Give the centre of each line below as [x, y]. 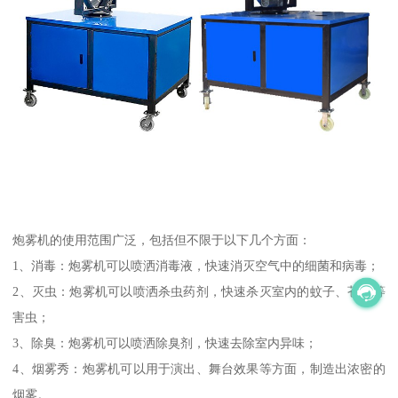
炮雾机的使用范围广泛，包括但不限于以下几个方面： [162, 240]
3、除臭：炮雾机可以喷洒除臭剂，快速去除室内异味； [165, 343]
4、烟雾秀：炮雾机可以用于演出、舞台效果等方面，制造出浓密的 [199, 369]
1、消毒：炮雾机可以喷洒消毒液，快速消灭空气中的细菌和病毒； [196, 266]
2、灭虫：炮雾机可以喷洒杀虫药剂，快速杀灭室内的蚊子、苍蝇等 [199, 292]
